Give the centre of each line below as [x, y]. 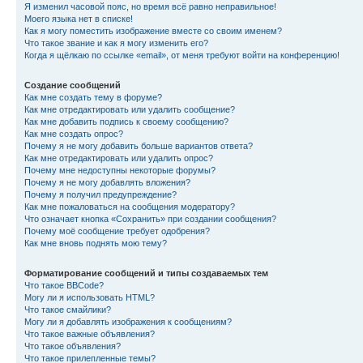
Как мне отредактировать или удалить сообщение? [130, 109]
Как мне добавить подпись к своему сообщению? [126, 121]
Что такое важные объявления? [90, 333]
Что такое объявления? [73, 346]
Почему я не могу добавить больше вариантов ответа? [139, 145]
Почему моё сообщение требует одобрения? [117, 231]
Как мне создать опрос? [74, 133]
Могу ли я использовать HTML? [90, 297]
